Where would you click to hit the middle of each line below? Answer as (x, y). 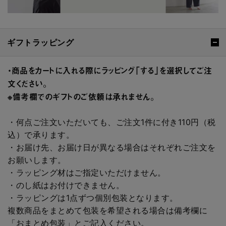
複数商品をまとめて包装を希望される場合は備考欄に (107, 211)
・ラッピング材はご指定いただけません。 (87, 173)
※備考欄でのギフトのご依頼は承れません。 (81, 97)
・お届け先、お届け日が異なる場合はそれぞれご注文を (112, 148)
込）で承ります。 (41, 135)
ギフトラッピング (40, 42)
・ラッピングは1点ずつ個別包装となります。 (93, 198)
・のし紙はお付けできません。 (66, 185)
